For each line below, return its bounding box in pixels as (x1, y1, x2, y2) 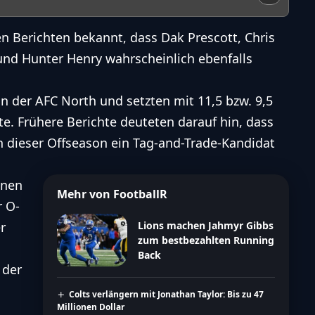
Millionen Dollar (56, 301, 124, 314)
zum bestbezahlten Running (137, 233, 274, 247)
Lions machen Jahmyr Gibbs (137, 219, 274, 233)
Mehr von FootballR (56, 186, 167, 202)
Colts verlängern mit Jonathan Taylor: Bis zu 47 (69, 288, 264, 301)
